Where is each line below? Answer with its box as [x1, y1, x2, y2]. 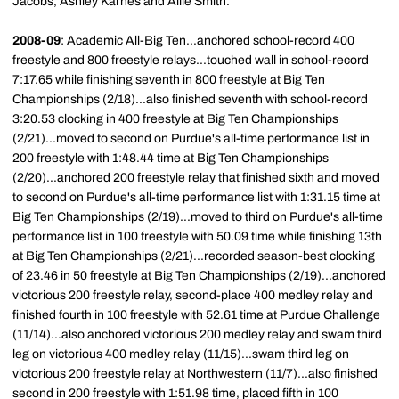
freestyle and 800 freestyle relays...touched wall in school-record [12, 53, 369, 67]
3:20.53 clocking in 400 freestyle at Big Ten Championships [12, 112, 338, 126]
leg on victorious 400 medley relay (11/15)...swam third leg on [12, 347, 349, 361]
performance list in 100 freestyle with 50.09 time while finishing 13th [12, 230, 382, 243]
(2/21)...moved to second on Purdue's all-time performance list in [12, 132, 370, 145]
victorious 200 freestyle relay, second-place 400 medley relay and [12, 289, 373, 302]
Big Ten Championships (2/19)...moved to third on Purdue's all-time [12, 210, 383, 224]
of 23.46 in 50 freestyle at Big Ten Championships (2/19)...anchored [12, 269, 386, 282]
